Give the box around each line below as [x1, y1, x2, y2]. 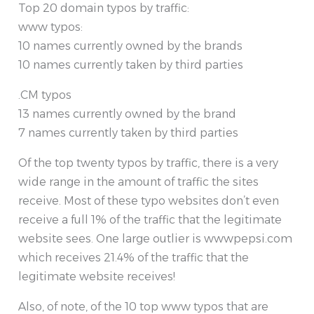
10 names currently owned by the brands [18, 39, 243, 53]
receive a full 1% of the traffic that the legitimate [18, 213, 282, 227]
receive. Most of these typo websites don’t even [18, 194, 279, 208]
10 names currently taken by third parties [18, 58, 243, 72]
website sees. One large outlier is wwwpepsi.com [18, 232, 292, 246]
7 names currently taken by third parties [18, 126, 238, 140]
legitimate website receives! [18, 270, 175, 284]
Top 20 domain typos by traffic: [18, 1, 189, 15]
